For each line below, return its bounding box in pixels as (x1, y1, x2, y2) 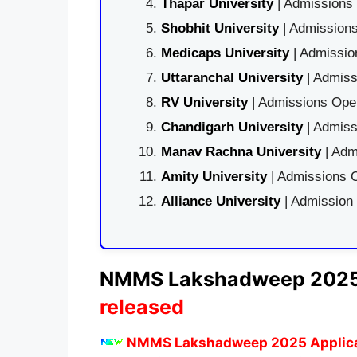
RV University (160, 95, 248, 110)
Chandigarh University (160, 120, 303, 135)
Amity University (160, 169, 267, 184)
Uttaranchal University (160, 70, 303, 85)
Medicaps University (160, 45, 289, 61)
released (99, 294, 184, 319)
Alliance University (160, 194, 284, 209)
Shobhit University (160, 21, 279, 36)
